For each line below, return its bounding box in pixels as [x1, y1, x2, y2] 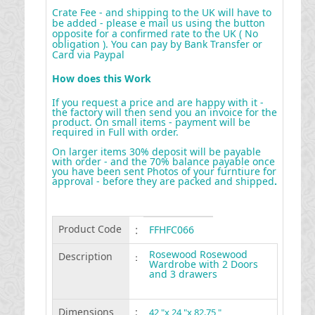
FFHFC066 [148, 223, 194, 236]
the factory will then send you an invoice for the [51, 105, 277, 119]
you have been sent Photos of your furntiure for [51, 165, 276, 178]
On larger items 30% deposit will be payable [51, 145, 261, 158]
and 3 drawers [148, 267, 217, 281]
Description [58, 250, 112, 263]
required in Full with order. [51, 125, 179, 139]
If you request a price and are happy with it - [51, 96, 264, 109]
